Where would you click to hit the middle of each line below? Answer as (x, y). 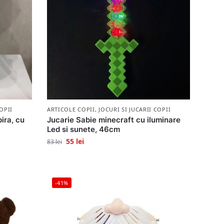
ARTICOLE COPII (71, 109)
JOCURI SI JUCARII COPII (135, 109)
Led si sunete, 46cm (83, 129)
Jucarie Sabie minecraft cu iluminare (113, 119)
